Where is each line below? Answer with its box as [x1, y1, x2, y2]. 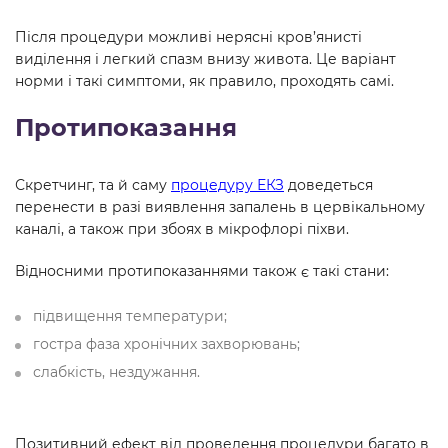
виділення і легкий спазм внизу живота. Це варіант [15, 50, 396, 68]
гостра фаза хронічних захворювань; [33, 335, 300, 353]
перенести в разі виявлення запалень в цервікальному [15, 198, 425, 216]
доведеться [284, 176, 373, 194]
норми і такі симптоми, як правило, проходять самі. [15, 72, 394, 90]
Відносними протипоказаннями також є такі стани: [15, 262, 389, 280]
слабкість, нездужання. [33, 363, 200, 381]
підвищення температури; [33, 307, 227, 325]
